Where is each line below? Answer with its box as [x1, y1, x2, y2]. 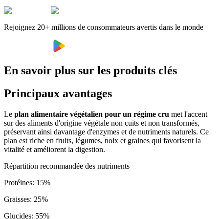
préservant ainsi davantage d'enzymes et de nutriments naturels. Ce [4, 127, 209, 136]
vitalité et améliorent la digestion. [4, 145, 105, 153]
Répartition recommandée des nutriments [4, 161, 130, 170]
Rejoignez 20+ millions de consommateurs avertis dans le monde [4, 23, 203, 32]
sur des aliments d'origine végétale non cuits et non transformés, [4, 118, 199, 127]
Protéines [4, 178, 32, 187]
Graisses [4, 195, 30, 203]
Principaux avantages [4, 87, 112, 100]
